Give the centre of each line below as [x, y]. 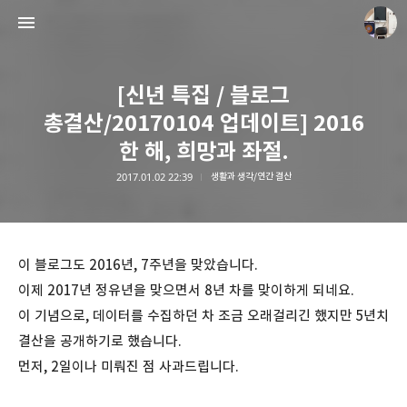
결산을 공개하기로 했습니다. [100, 341]
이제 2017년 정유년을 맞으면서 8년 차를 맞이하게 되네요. [186, 290]
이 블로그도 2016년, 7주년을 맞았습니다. [138, 265]
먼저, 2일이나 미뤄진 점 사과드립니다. [129, 367]
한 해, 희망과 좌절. [203, 152]
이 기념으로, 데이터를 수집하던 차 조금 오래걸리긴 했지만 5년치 [203, 316]
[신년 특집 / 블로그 [203, 95]
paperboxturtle [258, 223]
